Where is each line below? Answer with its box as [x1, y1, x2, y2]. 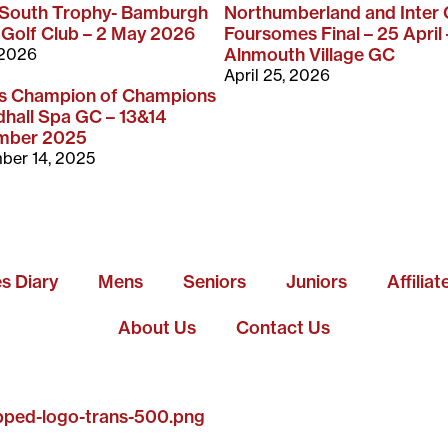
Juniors [286, 270, 347, 292]
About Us [118, 316, 196, 338]
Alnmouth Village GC [224, 43, 395, 65]
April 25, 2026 [224, 64, 330, 85]
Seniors [183, 270, 246, 292]
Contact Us [236, 316, 330, 338]
